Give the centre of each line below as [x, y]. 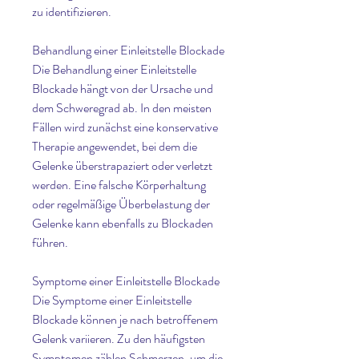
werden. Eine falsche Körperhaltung [119, 185]
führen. [51, 243]
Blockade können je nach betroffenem [125, 320]
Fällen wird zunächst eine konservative [125, 127]
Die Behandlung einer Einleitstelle [114, 70]
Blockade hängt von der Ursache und [123, 89]
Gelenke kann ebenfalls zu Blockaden [123, 224]
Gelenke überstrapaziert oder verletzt [122, 166]
